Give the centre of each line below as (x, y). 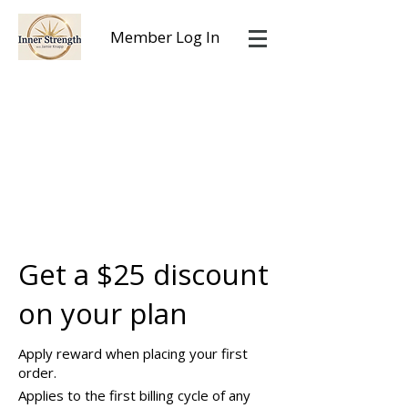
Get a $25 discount (143, 274)
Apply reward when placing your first (133, 353)
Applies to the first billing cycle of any (134, 395)
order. (37, 372)
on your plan (103, 313)
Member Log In (165, 37)
